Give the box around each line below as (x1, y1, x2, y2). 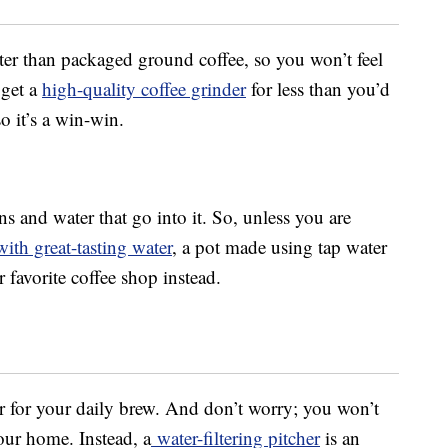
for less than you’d (246, 76, 390, 102)
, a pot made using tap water (172, 234, 387, 260)
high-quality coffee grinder (42, 76, 246, 102)
